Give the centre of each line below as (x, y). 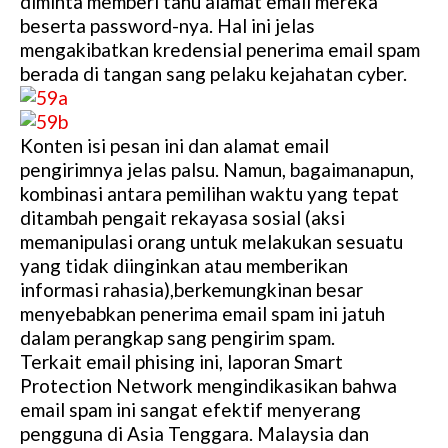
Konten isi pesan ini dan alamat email (174, 146)
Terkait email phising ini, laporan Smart (181, 362)
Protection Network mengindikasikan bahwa (208, 386)
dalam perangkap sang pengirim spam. (177, 338)
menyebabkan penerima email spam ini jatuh (202, 314)
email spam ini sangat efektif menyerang (190, 410)
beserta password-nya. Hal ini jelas (167, 26)
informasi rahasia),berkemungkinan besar (191, 290)
